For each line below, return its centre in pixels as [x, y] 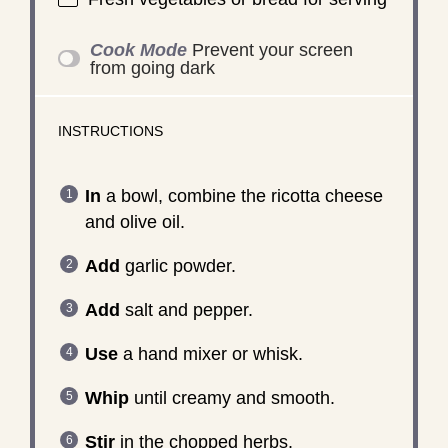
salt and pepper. [186, 309]
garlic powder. [177, 265]
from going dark [153, 67]
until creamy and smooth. [231, 397]
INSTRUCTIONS [110, 131]
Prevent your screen [273, 49]
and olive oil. [134, 221]
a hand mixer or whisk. [210, 353]
